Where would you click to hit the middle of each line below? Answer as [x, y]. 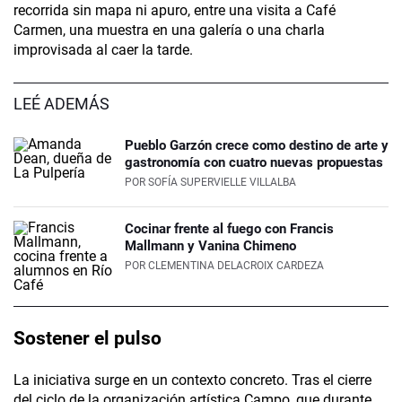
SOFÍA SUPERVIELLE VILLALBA [222, 183]
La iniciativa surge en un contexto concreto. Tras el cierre [192, 380]
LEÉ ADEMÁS [61, 104]
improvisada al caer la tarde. [103, 50]
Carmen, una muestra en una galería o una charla [169, 31]
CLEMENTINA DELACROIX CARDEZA [236, 266]
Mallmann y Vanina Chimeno [210, 246]
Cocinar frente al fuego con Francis [229, 229]
